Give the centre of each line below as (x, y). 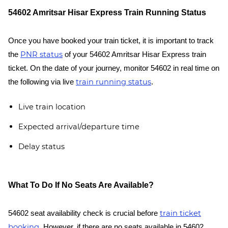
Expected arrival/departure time (79, 127)
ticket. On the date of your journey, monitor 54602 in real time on (114, 68)
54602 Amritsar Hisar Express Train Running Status (107, 12)
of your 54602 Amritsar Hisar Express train (134, 54)
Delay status (41, 147)
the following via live (42, 82)
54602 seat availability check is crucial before (84, 213)
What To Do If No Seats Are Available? (81, 185)
